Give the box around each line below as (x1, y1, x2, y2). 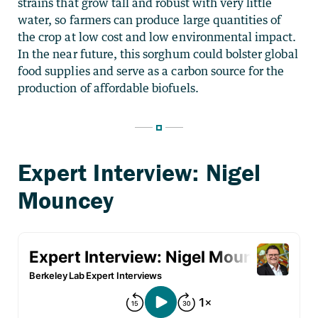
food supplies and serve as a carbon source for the (18, 63, 285, 78)
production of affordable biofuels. (18, 80, 199, 95)
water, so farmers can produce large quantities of (18, 12, 282, 27)
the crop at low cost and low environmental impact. (18, 29, 297, 44)
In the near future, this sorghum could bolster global (18, 46, 298, 61)
